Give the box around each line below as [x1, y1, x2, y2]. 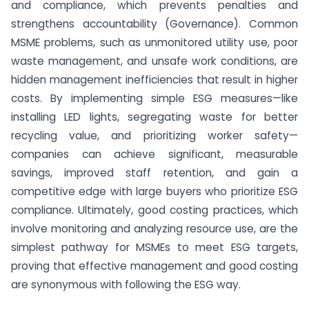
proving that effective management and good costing [11, 259, 298, 273]
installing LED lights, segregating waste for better [11, 110, 298, 124]
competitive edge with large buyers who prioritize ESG [11, 184, 298, 199]
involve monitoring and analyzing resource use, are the [11, 221, 298, 236]
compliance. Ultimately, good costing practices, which [11, 203, 298, 217]
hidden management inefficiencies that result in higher [11, 72, 298, 87]
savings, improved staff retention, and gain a [11, 166, 298, 180]
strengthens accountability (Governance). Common [11, 17, 298, 31]
